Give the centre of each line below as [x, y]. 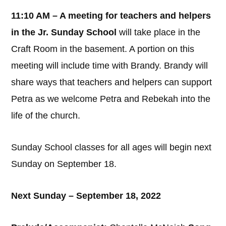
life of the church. [46, 116]
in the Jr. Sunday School [64, 32]
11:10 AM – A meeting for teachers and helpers [111, 16]
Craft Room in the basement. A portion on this [103, 49]
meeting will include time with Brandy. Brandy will [110, 66]
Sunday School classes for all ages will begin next [111, 147]
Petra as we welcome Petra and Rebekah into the [111, 99]
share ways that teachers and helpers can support [112, 82]
